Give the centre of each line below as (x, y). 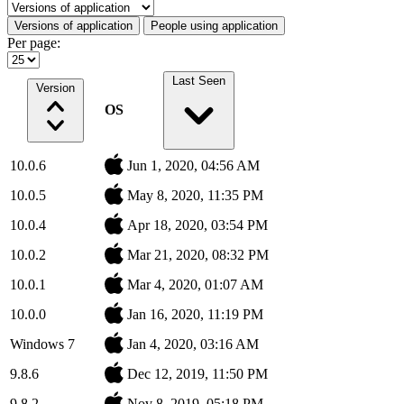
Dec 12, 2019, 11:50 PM (197, 373)
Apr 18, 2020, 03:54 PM (197, 225)
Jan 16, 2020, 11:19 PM (195, 314)
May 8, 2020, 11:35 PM (195, 195)
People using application (214, 25)
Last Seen (199, 80)
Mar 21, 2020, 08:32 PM (198, 254)
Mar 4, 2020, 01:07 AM (195, 284)
